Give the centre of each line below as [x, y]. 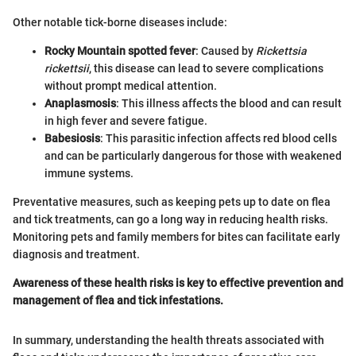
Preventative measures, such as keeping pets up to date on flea [172, 201]
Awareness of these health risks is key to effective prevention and [178, 282]
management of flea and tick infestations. [118, 300]
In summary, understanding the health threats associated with [168, 340]
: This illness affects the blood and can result [229, 103]
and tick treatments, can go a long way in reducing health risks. [170, 219]
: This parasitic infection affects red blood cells [219, 138]
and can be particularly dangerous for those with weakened [193, 155]
